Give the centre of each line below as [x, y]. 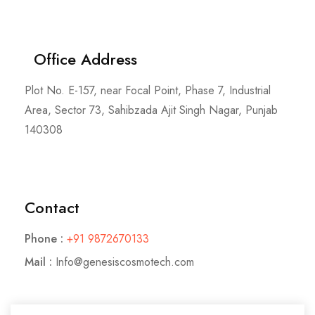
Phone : [44, 239]
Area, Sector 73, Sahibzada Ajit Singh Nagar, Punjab [151, 110]
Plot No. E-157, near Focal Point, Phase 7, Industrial [148, 91]
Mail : [38, 262]
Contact [52, 208]
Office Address [81, 59]
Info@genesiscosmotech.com [125, 262]
